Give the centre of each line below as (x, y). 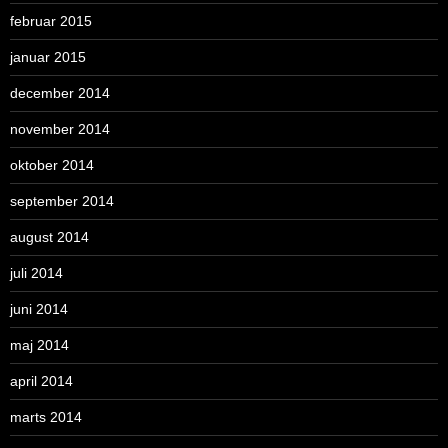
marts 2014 (46, 417)
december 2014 (60, 93)
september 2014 (62, 201)
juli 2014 (36, 273)
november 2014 (60, 129)
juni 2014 (39, 309)
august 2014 (49, 237)
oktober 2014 (52, 165)
